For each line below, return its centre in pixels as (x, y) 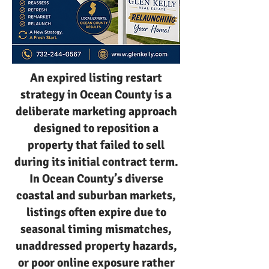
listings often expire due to (96, 212)
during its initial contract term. (96, 162)
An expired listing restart (96, 78)
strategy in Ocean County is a (96, 95)
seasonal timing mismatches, (96, 229)
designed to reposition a (96, 128)
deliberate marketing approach (96, 111)
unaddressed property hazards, (96, 246)
